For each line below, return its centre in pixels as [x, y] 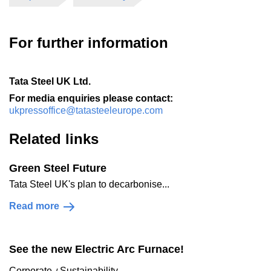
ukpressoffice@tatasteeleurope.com [86, 110]
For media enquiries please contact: [91, 98]
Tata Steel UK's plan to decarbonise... [89, 184]
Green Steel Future [58, 168]
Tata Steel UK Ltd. [50, 81]
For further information [89, 43]
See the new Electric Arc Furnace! [96, 249]
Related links [54, 139]
